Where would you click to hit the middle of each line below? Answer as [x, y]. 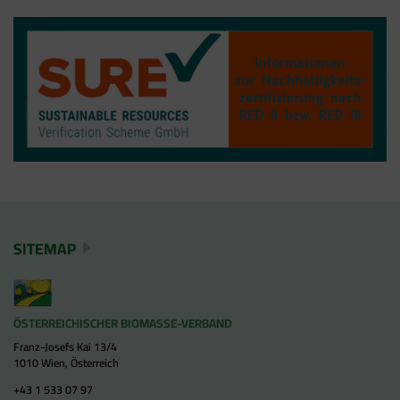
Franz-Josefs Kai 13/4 [65, 346]
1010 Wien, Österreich [66, 362]
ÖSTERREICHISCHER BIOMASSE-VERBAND [123, 323]
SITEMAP [45, 248]
